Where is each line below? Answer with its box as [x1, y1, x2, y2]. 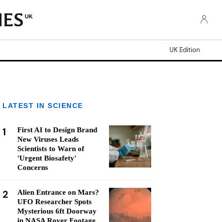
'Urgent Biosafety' [17, 154, 76, 162]
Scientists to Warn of [17, 145, 84, 153]
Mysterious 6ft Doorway [17, 207, 97, 215]
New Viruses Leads [17, 135, 79, 143]
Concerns [17, 164, 48, 171]
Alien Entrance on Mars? [17, 188, 99, 196]
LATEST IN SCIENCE [2, 102, 83, 110]
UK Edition [169, 46, 200, 54]
